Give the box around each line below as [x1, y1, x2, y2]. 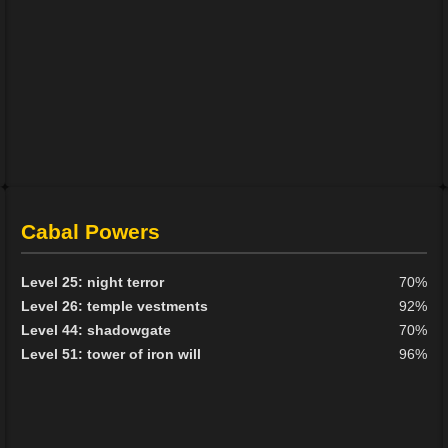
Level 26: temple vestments [21, 298, 209, 315]
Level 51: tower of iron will [21, 346, 202, 363]
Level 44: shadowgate [21, 322, 172, 339]
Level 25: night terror [21, 274, 165, 291]
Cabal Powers [21, 220, 161, 244]
